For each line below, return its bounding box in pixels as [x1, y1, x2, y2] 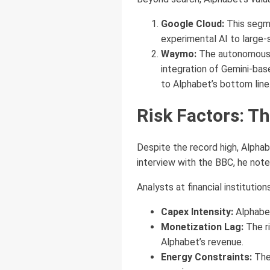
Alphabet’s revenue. [161, 236, 243, 248]
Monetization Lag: [161, 221, 243, 233]
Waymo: [161, 48, 196, 60]
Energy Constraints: [161, 251, 252, 263]
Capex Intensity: [161, 206, 233, 218]
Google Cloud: [161, 17, 224, 30]
